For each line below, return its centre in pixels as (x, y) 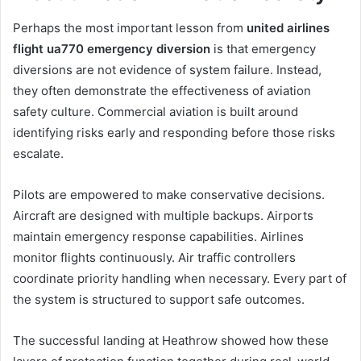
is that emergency (263, 49)
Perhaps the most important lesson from (130, 28)
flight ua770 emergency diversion (112, 49)
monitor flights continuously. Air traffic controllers (154, 258)
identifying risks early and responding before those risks (174, 133)
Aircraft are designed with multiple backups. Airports (163, 216)
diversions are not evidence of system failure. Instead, (167, 70)
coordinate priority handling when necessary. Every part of (180, 279)
